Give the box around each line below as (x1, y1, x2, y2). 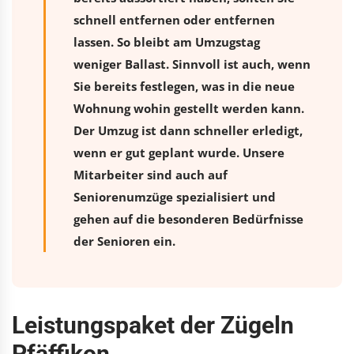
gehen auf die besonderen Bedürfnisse (73, 210, 303, 227)
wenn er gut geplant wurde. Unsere (73, 144, 284, 160)
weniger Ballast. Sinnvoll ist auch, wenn (73, 55, 311, 72)
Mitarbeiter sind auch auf (73, 166, 228, 183)
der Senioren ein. (73, 232, 175, 249)
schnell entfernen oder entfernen (73, 11, 275, 28)
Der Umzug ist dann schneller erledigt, (73, 122, 303, 138)
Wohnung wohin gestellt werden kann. (73, 100, 304, 116)
